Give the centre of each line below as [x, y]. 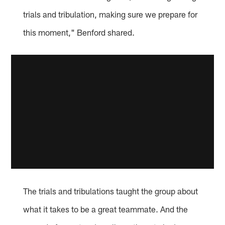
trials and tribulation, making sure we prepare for [110, 14]
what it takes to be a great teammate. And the [106, 209]
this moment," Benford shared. [79, 32]
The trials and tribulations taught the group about [111, 191]
